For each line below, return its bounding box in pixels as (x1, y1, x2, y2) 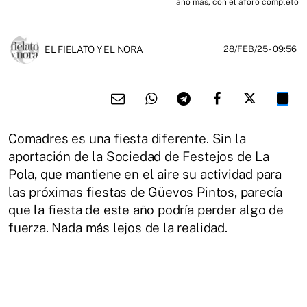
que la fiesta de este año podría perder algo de (8, 201, 284, 217)
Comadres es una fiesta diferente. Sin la (8, 130, 246, 146)
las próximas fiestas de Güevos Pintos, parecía (8, 184, 283, 199)
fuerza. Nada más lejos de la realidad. (8, 219, 228, 235)
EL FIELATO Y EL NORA (45, 43, 143, 55)
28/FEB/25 (223, 43, 269, 54)
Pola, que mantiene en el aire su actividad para (8, 166, 282, 182)
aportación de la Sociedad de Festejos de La (8, 148, 269, 164)
